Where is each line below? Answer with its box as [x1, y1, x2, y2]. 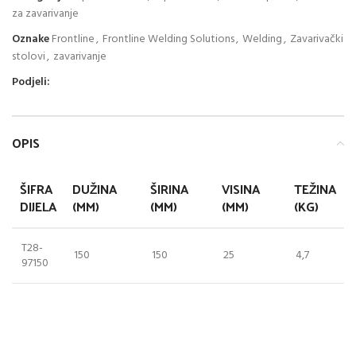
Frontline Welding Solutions [103, 29, 234, 48]
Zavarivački [290, 29, 343, 48]
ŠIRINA [150, 176, 188, 200]
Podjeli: [12, 72, 50, 91]
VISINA [222, 176, 260, 200]
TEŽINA [294, 176, 336, 200]
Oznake [12, 29, 49, 48]
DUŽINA [72, 176, 117, 200]
